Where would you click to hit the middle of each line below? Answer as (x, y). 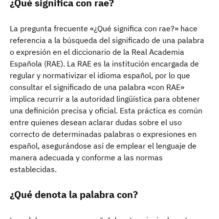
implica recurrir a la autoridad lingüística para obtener (105, 99)
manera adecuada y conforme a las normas (86, 157)
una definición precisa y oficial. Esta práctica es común (106, 110)
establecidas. (33, 169)
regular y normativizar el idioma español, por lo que (100, 75)
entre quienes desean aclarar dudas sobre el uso (96, 122)
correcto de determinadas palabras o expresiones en (103, 134)
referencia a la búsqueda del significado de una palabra (107, 40)
